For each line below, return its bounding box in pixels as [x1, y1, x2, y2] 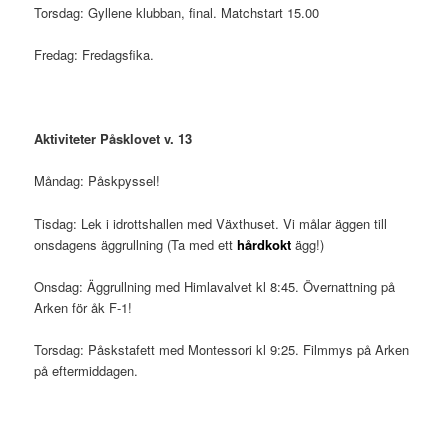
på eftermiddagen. [34, 360, 139, 380]
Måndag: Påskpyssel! [34, 171, 161, 191]
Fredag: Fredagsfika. [34, 45, 155, 65]
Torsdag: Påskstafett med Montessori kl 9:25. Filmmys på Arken [34, 339, 410, 359]
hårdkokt [233, 234, 292, 254]
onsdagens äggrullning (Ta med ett [34, 234, 234, 254]
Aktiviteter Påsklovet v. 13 [34, 129, 193, 149]
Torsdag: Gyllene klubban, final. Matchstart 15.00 [34, 2, 320, 22]
